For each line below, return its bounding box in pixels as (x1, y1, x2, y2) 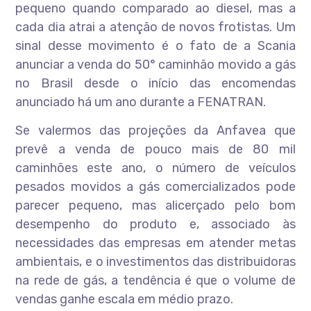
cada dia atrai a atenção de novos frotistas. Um (15, 19, 296, 35)
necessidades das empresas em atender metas (15, 235, 296, 251)
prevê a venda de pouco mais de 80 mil (15, 142, 296, 157)
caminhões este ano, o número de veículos (15, 160, 296, 176)
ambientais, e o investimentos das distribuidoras (15, 254, 296, 269)
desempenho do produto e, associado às (15, 217, 296, 232)
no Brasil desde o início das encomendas (15, 76, 296, 91)
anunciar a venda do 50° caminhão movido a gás (15, 57, 296, 72)
